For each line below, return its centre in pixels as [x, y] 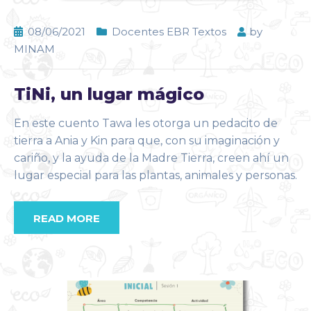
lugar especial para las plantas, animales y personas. [155, 175]
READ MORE [67, 218]
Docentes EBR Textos [169, 31]
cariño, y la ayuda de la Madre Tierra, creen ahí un [151, 158]
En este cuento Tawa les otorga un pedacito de [146, 123]
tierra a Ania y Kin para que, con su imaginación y [147, 140]
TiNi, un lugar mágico [109, 94]
